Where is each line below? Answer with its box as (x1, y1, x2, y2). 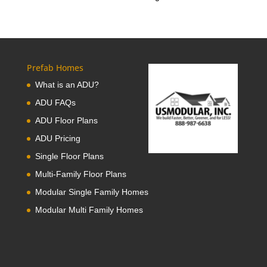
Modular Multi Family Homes (35, 205, 143, 215)
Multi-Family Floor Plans (35, 169, 126, 179)
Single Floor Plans (35, 151, 104, 162)
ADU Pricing (35, 133, 80, 144)
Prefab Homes (26, 62, 83, 74)
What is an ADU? (35, 80, 99, 90)
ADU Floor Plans (35, 116, 98, 126)
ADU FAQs (35, 98, 76, 108)
